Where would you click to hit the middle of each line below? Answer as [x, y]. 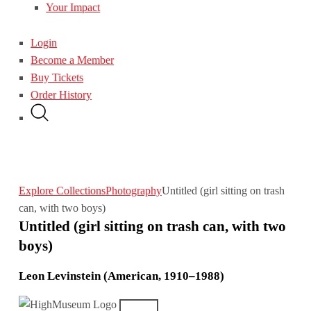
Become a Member [73, 60]
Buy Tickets [57, 77]
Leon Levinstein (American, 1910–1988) [121, 276]
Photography [133, 190]
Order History [61, 94]
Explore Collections [62, 190]
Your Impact [73, 8]
